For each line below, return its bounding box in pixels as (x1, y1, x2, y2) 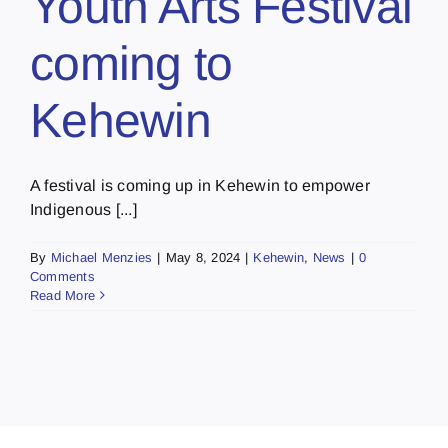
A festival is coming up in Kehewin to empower (30, 176, 370, 194)
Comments (30, 268, 95, 284)
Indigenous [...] (30, 200, 137, 218)
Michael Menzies (50, 249, 153, 265)
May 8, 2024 (165, 249, 241, 265)
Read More (30, 287, 96, 303)
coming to (30, 36, 233, 90)
